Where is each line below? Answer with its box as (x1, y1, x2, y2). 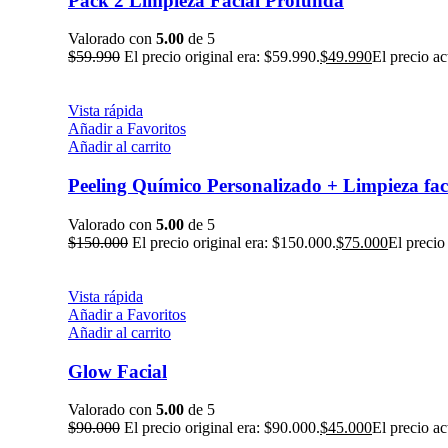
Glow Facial (68, 360, 167, 382)
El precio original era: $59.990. (124, 48, 320, 66)
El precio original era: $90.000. (124, 419, 320, 437)
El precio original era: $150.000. (132, 233, 336, 251)
